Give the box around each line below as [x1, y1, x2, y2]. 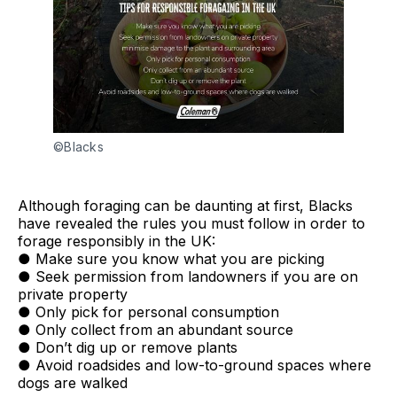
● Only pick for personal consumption [18, 302, 279, 321]
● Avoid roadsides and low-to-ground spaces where [18, 355, 371, 374]
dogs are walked [18, 373, 128, 392]
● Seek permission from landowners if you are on [18, 267, 358, 285]
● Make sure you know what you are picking [18, 249, 324, 268]
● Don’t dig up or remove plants [18, 338, 237, 356]
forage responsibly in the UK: [18, 231, 215, 250]
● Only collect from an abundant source [18, 320, 293, 339]
